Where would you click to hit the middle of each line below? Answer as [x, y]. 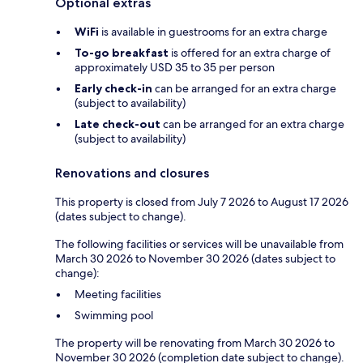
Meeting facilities [118, 295]
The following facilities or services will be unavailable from [199, 244]
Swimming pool [114, 316]
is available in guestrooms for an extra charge [213, 32]
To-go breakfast [122, 53]
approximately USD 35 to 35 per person [175, 68]
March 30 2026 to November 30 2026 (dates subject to [195, 259]
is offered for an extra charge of [250, 53]
